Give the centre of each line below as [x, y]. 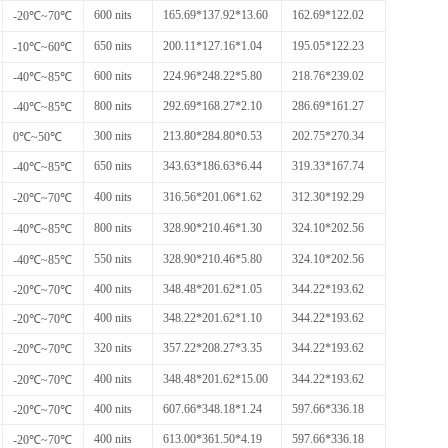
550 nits [113, 258]
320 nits [113, 347]
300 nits [113, 135]
